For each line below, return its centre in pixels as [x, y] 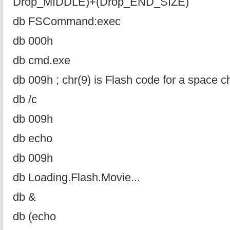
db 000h [33, 41]
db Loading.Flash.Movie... [76, 178]
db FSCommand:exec [67, 22]
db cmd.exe [42, 61]
